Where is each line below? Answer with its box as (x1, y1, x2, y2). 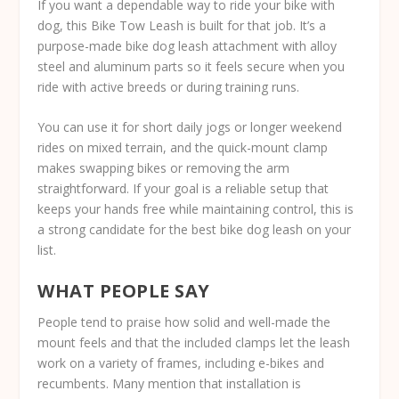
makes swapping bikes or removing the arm (37, 159, 290, 176)
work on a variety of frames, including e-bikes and (37, 354, 325, 372)
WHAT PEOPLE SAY (37, 279, 210, 304)
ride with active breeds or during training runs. (37, 77, 300, 95)
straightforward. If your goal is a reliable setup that (37, 179, 330, 197)
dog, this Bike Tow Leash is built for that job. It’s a (37, 16, 327, 34)
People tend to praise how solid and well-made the (37, 313, 331, 331)
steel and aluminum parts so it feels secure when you (37, 57, 346, 75)
